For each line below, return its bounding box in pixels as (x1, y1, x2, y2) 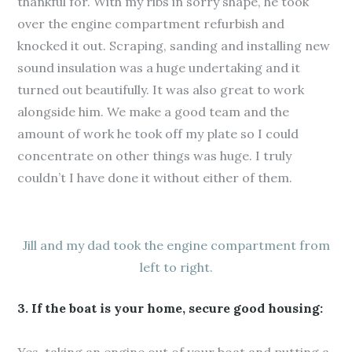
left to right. (139, 259, 213, 275)
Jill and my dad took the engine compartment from (22, 237, 330, 253)
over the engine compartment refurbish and (17, 16, 285, 31)
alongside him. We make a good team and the (17, 104, 290, 119)
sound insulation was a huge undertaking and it (17, 60, 301, 75)
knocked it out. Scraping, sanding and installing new (17, 38, 331, 53)
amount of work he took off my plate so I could (17, 126, 299, 141)
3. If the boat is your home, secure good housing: (17, 300, 324, 316)
